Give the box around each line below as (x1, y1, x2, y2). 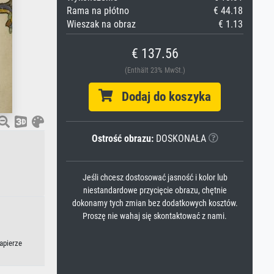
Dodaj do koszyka (113, 89, 211, 104)
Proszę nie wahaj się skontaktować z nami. (83, 211, 227, 221)
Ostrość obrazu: (91, 133, 154, 144)
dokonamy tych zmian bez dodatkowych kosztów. (72, 198, 238, 209)
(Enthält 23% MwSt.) (124, 66, 185, 75)
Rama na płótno (67, 5, 129, 17)
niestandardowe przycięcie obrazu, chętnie (83, 185, 227, 196)
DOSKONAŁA (153, 133, 206, 144)
